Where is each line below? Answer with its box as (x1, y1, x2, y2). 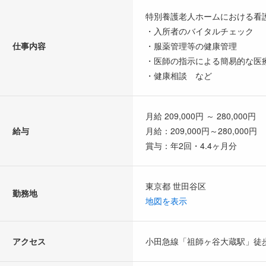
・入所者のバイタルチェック (145, 24, 254, 37)
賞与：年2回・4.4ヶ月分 (145, 139, 237, 151)
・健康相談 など (145, 69, 212, 81)
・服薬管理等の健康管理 (145, 39, 237, 52)
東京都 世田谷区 (145, 179, 206, 192)
